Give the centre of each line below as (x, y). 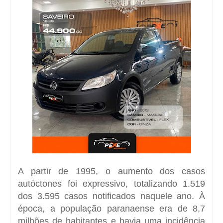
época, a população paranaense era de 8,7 (111, 208)
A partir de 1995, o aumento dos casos (111, 171)
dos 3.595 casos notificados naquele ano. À (111, 196)
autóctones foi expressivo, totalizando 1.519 (111, 183)
